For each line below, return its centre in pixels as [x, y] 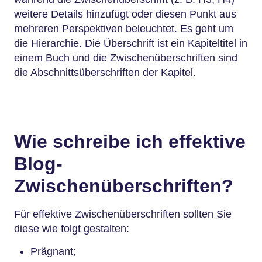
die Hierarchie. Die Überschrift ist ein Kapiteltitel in [131, 43]
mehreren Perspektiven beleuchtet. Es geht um [124, 28]
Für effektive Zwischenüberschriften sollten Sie [123, 214]
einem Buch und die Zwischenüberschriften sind [126, 58]
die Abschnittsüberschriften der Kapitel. [105, 72]
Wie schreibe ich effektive [130, 141]
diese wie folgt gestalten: [72, 229]
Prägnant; [53, 251]
